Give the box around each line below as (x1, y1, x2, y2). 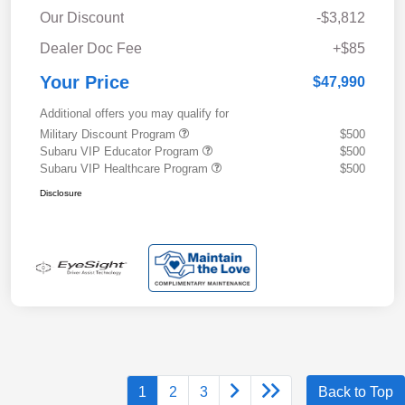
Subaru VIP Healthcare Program (40, 161, 212, 175)
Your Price (40, 71, 129, 92)
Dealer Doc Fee (40, 40, 142, 56)
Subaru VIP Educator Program (40, 144, 202, 158)
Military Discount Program (40, 127, 179, 141)
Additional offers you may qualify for (40, 106, 229, 120)
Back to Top (318, 384, 393, 400)
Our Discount (40, 9, 124, 25)
